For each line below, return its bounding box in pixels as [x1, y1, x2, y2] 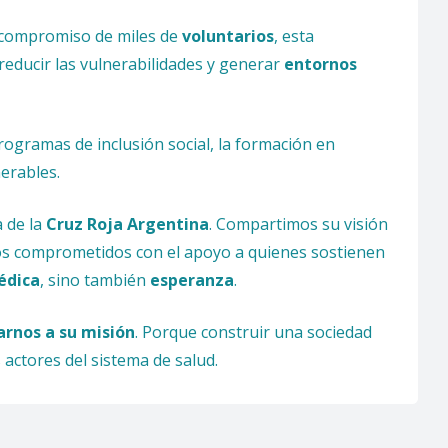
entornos [284, 53, 357, 76]
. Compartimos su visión [209, 213, 388, 236]
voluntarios [182, 25, 274, 48]
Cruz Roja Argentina [46, 213, 209, 236]
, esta [274, 25, 314, 48]
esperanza [150, 269, 234, 292]
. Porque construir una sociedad [135, 321, 372, 344]
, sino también [40, 269, 150, 292]
